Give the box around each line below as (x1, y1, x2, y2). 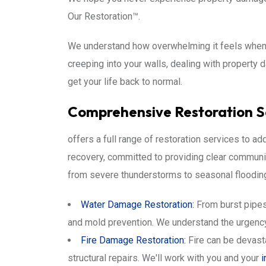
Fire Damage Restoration (81, 235, 184, 246)
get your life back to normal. (68, 76, 182, 87)
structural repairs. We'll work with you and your (68, 252, 261, 264)
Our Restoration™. (68, 11, 140, 22)
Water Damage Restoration (81, 199, 192, 210)
